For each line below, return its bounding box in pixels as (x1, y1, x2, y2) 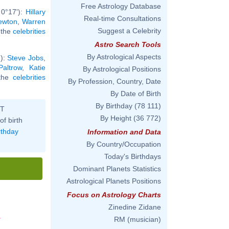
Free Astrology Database (81, 2, 161, 10)
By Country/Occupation (86, 140, 161, 148)
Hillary (26, 7, 45, 16)
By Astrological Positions (83, 65, 161, 73)
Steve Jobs (7, 53, 44, 62)
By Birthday (96, 102, 132, 110)
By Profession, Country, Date (68, 77, 161, 85)
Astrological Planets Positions (66, 177, 161, 185)
